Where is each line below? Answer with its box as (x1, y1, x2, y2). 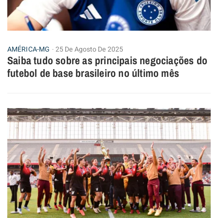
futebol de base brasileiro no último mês (7, 65, 180, 80)
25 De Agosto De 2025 (55, 44, 123, 54)
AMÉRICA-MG (7, 44, 50, 54)
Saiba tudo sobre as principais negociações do (7, 53, 208, 68)
